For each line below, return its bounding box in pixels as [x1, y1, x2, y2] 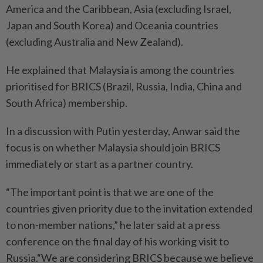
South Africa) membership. [6, 96, 127, 109]
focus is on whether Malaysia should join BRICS [6, 141, 220, 154]
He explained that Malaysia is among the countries [6, 63, 234, 76]
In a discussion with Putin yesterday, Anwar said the [6, 124, 240, 137]
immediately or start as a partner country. [6, 157, 193, 170]
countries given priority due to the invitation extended [6, 202, 252, 215]
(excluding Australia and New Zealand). [6, 35, 183, 48]
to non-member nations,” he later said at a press [6, 218, 220, 231]
